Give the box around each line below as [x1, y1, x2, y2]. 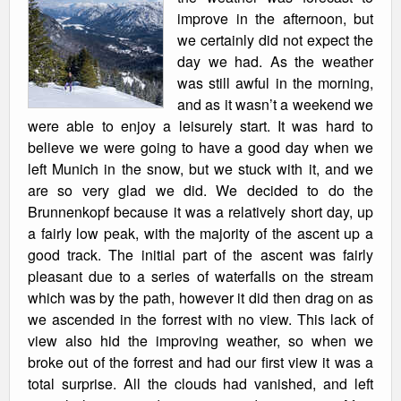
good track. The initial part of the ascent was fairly [28, 244, 373, 265]
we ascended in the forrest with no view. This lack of [28, 309, 373, 329]
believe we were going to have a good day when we [28, 137, 373, 158]
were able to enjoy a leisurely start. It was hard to [28, 115, 373, 136]
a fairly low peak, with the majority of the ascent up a [28, 223, 373, 243]
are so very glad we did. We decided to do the [28, 180, 373, 200]
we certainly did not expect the [177, 30, 373, 50]
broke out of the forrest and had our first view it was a [28, 352, 373, 372]
